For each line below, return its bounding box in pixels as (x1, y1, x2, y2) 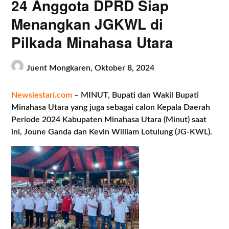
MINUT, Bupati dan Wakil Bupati (81, 91, 199, 99)
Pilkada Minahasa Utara (11, 32, 174, 53)
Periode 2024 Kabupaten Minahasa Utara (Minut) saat (11, 116, 207, 124)
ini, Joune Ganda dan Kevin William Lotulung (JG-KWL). (11, 128, 213, 136)
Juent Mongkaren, (27, 63, 95, 72)
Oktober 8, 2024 (95, 63, 155, 72)
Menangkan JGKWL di (11, 13, 164, 34)
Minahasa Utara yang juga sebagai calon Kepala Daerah (11, 103, 211, 111)
